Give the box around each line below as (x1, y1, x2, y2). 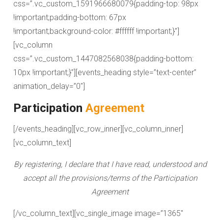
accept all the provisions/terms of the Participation (23, 173, 197, 183)
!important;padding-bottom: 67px (13, 13, 126, 22)
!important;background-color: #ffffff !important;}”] (13, 27, 179, 36)
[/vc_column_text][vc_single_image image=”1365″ (13, 209, 183, 218)
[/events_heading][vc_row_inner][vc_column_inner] (13, 124, 183, 134)
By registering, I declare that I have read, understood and (13, 160, 207, 169)
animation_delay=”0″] (13, 82, 85, 91)
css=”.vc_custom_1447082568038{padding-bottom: (13, 54, 193, 63)
